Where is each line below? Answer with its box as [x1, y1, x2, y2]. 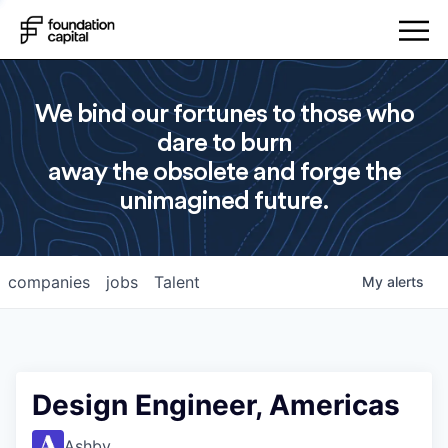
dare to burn [156, 130, 292, 156]
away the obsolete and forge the [47, 159, 401, 185]
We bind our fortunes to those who [34, 101, 414, 127]
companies [8, 272, 90, 292]
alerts [387, 273, 424, 290]
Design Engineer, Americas [32, 388, 400, 422]
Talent [154, 272, 200, 292]
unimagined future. [119, 188, 329, 214]
